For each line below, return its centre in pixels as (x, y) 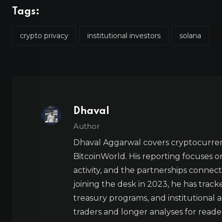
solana (190, 35)
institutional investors (124, 35)
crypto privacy (44, 35)
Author (87, 126)
